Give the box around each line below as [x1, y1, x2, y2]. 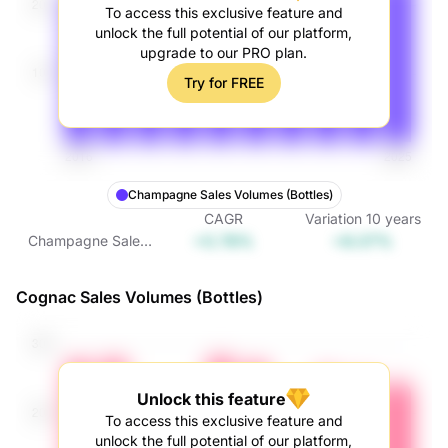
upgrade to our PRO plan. [140, 44, 308, 61]
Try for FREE [183, 74, 264, 91]
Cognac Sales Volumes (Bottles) [16, 287, 263, 307]
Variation [304, 210, 362, 227]
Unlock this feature [137, 389, 287, 409]
